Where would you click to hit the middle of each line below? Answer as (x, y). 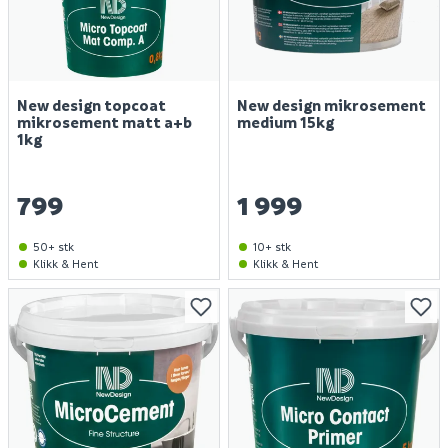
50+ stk (53, 246)
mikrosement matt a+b (104, 122)
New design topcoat (91, 105)
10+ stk (272, 246)
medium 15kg (285, 122)
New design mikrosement (331, 105)
